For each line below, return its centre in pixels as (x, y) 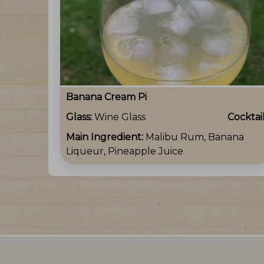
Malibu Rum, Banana (195, 137)
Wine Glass (120, 117)
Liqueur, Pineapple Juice (125, 151)
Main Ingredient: (106, 137)
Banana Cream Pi (106, 97)
